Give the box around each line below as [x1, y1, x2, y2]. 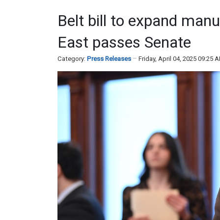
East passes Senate [57, 32, 191, 52]
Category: [57, 55, 87, 62]
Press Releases [87, 55, 131, 62]
